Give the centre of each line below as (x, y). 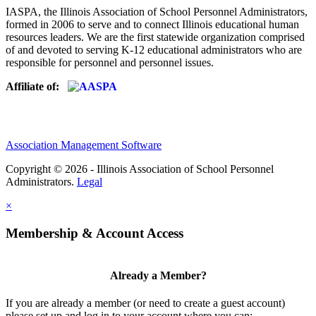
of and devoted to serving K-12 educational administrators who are (154, 49)
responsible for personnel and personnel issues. (110, 62)
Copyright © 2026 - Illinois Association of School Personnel (140, 169)
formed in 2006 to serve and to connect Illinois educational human (152, 24)
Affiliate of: (37, 86)
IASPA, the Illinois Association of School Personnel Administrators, (157, 11)
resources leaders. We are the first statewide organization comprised (155, 37)
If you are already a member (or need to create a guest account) (145, 303)
